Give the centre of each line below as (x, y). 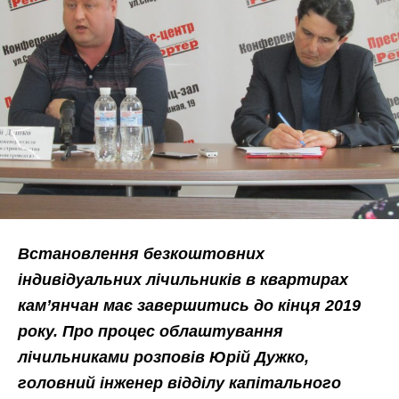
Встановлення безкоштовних (141, 254)
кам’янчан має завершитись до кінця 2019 (189, 305)
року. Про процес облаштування (151, 331)
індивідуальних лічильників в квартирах (183, 280)
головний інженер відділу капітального (179, 383)
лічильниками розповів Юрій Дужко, (163, 357)
